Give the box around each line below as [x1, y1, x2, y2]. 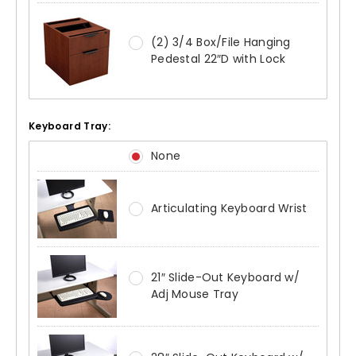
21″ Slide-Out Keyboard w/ [151, 269, 300, 286]
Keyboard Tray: [29, 119, 111, 133]
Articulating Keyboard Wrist [151, 200, 308, 217]
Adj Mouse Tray [151, 286, 238, 303]
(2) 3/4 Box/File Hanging [151, 34, 291, 51]
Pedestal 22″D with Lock [151, 51, 286, 68]
